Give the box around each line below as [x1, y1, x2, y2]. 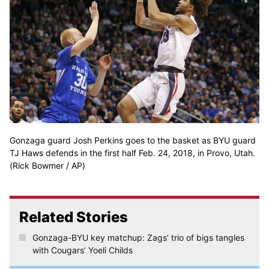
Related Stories [19, 208, 128, 226]
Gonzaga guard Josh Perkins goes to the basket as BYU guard [10, 135, 256, 146]
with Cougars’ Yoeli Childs [32, 245, 133, 256]
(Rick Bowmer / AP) [10, 160, 85, 171]
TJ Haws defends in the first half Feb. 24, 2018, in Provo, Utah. [10, 148, 255, 159]
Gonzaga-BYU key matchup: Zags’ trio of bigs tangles [32, 232, 244, 243]
